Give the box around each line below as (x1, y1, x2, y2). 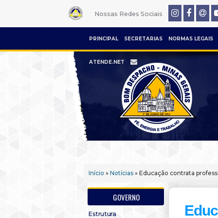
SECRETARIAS (124, 36, 163, 42)
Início (89, 169, 104, 177)
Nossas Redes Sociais (94, 10, 163, 18)
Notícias (110, 169, 133, 177)
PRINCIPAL (89, 36, 118, 42)
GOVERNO (113, 192, 140, 202)
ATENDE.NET (89, 59, 125, 65)
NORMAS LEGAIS (168, 36, 213, 42)
